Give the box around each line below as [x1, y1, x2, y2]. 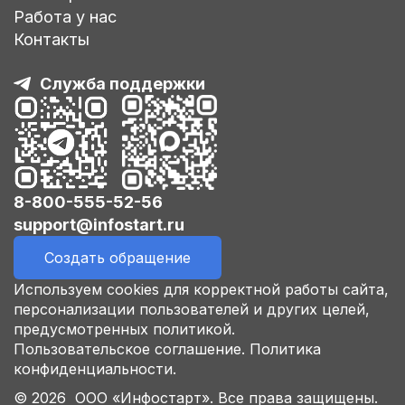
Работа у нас [14, 7, 117, 27]
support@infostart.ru [14, 215, 184, 235]
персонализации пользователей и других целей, [14, 300, 370, 319]
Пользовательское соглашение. [14, 340, 245, 359]
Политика [250, 340, 321, 359]
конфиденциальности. [14, 360, 176, 379]
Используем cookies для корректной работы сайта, [14, 280, 389, 299]
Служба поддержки [40, 74, 205, 94]
